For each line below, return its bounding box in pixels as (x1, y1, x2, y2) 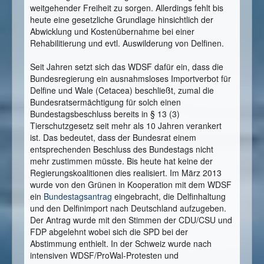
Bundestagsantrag (44, 190, 112, 203)
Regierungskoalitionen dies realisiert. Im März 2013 (30, 167, 222, 179)
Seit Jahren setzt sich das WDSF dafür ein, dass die (30, 61, 223, 73)
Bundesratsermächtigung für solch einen (30, 96, 181, 108)
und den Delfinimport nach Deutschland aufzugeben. (30, 202, 226, 214)
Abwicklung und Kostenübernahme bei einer (30, 25, 194, 38)
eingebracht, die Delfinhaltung (112, 190, 226, 203)
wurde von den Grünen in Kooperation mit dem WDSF (30, 179, 232, 191)
